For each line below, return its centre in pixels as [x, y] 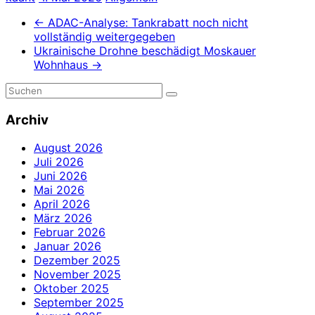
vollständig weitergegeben [104, 36]
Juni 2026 [60, 176]
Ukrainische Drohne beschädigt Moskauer [145, 50]
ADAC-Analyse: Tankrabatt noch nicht [146, 22]
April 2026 [62, 204]
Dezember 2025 [77, 261]
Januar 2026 [67, 246]
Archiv [27, 120]
